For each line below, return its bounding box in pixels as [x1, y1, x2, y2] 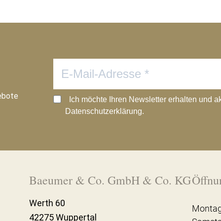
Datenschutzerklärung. [65, 107, 144, 116]
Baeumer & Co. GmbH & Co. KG [29, 172, 191, 188]
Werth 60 [29, 198, 65, 209]
